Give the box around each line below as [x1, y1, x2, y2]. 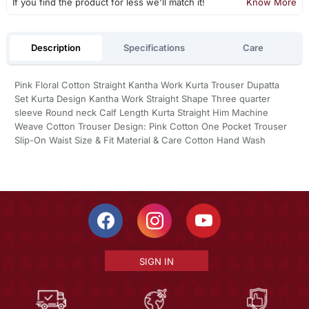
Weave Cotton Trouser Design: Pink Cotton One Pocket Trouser [14, 121, 287, 132]
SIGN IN [139, 256, 174, 268]
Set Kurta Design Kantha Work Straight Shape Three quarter [14, 93, 270, 105]
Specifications [123, 41, 186, 53]
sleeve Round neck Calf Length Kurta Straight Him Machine [14, 107, 268, 119]
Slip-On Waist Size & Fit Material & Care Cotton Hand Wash [14, 134, 266, 146]
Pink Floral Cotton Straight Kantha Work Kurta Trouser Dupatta [14, 79, 279, 91]
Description [30, 41, 81, 53]
